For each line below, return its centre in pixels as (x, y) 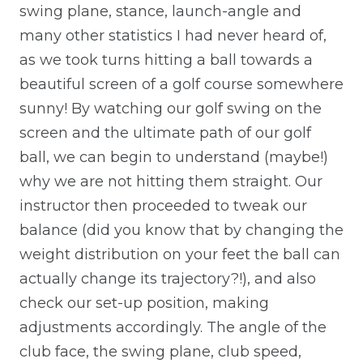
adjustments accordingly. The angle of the (173, 327)
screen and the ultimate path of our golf (165, 132)
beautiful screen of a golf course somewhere (181, 84)
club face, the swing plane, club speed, (160, 351)
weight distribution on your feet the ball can (180, 254)
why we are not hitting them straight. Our (171, 181)
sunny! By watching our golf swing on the (171, 108)
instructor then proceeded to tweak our (163, 205)
